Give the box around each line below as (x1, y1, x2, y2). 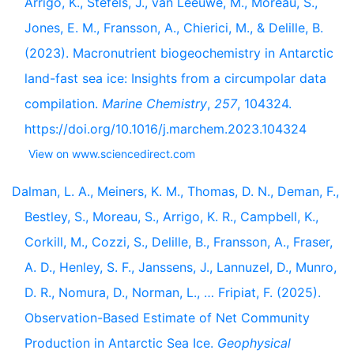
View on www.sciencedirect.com (28, 147, 195, 160)
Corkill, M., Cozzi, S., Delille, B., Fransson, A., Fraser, (24, 234, 333, 250)
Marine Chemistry (102, 96, 207, 111)
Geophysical (217, 335, 291, 351)
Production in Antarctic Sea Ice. (24, 335, 217, 351)
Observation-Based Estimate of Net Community (24, 310, 310, 326)
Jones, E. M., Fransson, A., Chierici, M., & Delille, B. (24, 20, 323, 36)
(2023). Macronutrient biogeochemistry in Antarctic (24, 45, 333, 61)
